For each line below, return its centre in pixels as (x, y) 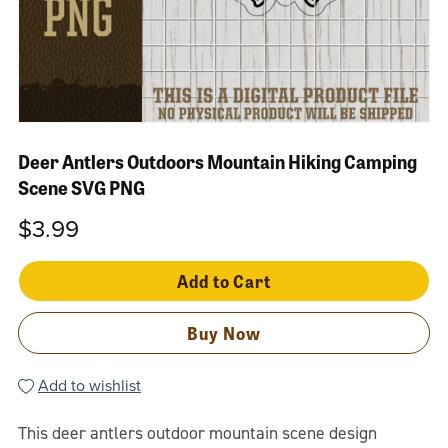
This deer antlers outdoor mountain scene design (197, 433)
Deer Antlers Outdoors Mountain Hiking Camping (217, 160)
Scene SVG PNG (81, 186)
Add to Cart (224, 281)
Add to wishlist (89, 386)
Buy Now (224, 333)
